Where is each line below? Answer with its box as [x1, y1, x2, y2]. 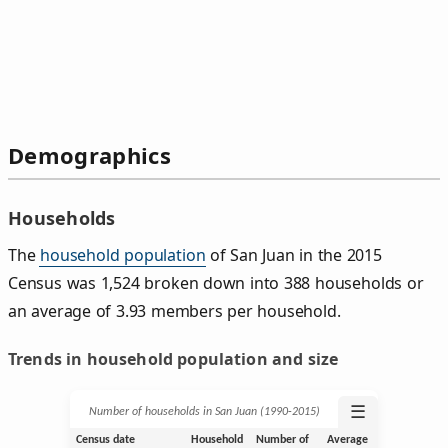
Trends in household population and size [8, 347, 339, 370]
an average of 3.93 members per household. [8, 299, 341, 322]
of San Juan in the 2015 [205, 243, 382, 266]
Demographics [8, 140, 171, 171]
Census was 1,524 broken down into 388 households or [8, 271, 424, 294]
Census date [75, 433, 135, 446]
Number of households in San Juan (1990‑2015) [88, 405, 320, 418]
